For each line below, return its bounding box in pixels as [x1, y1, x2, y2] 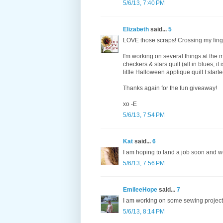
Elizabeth [123, 26, 149, 33]
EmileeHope [123, 186, 157, 194]
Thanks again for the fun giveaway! [123, 85, 217, 92]
